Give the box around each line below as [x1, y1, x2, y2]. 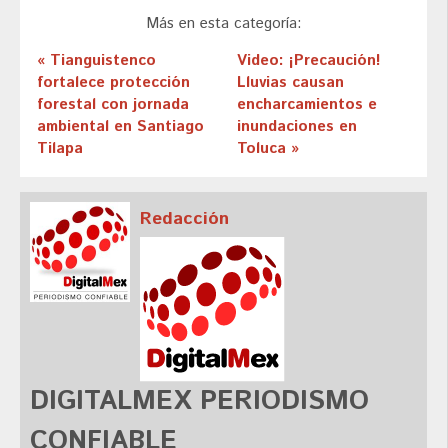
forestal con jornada [37, 93, 189, 115]
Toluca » [236, 137, 299, 159]
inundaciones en [236, 115, 357, 137]
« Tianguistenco [37, 49, 156, 71]
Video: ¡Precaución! [236, 49, 381, 71]
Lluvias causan [236, 71, 344, 93]
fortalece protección [37, 71, 190, 93]
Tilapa [37, 137, 83, 159]
